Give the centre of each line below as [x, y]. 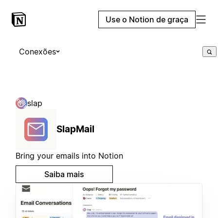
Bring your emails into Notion [69, 156]
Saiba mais [64, 174]
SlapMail [75, 129]
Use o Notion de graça [147, 19]
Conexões [37, 52]
